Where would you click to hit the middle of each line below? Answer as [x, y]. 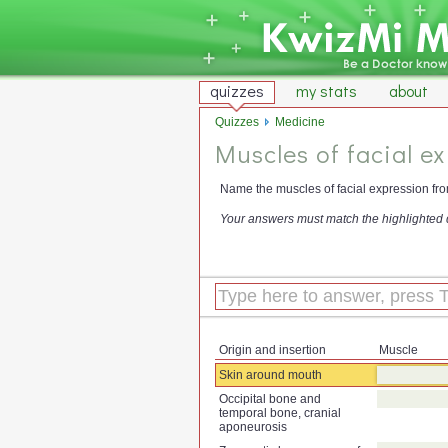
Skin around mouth [270, 374]
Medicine [300, 122]
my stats [326, 90]
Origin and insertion [272, 349]
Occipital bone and [270, 398]
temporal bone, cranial [280, 412]
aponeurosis [253, 426]
